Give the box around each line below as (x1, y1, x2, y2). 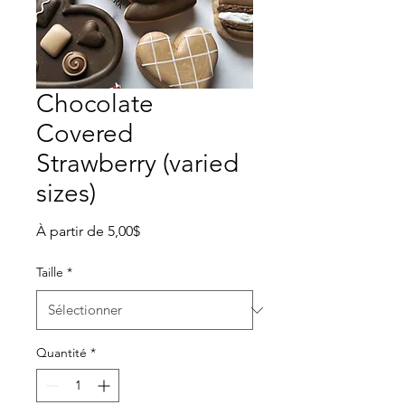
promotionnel (139, 239, 229, 257)
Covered (36, 118, 133, 149)
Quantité (36, 344, 87, 362)
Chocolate (36, 89, 154, 119)
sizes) (36, 178, 96, 209)
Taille (36, 264, 63, 281)
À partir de (36, 222, 108, 240)
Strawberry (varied (36, 148, 239, 179)
